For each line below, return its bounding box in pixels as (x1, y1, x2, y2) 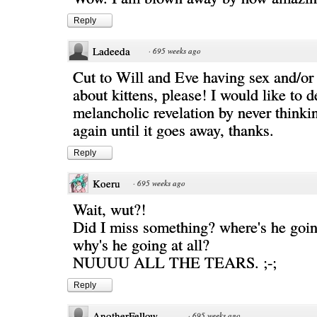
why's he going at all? (73, 234, 209, 255)
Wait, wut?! (73, 198, 146, 219)
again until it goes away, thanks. (73, 119, 274, 140)
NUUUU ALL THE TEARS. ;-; (73, 251, 277, 272)
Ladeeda (93, 44, 130, 58)
